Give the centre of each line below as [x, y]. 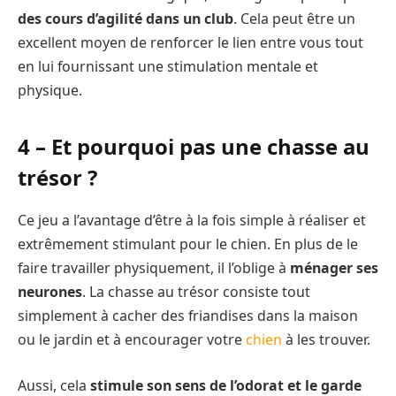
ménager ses [334, 268]
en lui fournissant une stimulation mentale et [168, 66]
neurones [50, 292]
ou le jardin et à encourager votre [132, 340]
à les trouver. [328, 340]
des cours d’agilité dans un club [126, 18]
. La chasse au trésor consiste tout [196, 292]
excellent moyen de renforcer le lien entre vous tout [190, 42]
